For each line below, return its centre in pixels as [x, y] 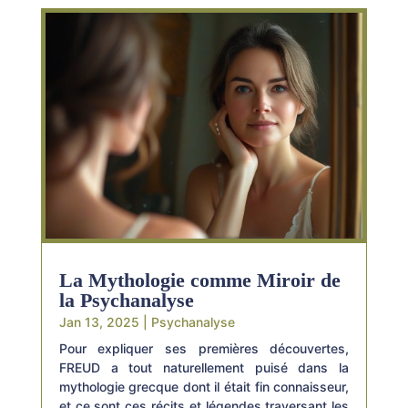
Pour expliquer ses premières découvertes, [204, 348]
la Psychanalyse [126, 300]
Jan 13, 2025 [99, 321]
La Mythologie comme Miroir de [199, 280]
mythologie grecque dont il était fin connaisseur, [204, 386]
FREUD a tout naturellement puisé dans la [204, 367]
